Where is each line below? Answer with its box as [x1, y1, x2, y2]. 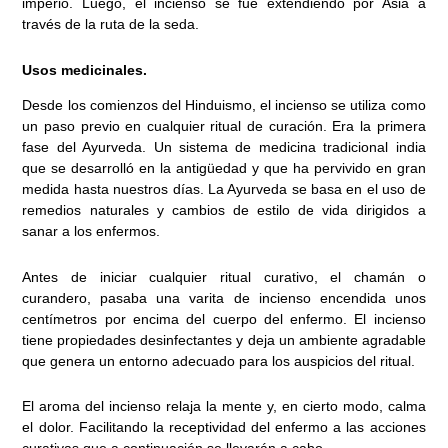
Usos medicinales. [22, 61, 148, 78]
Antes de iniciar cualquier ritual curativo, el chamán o [22, 268, 426, 285]
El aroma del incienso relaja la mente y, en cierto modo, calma [22, 398, 426, 415]
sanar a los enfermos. [22, 223, 161, 240]
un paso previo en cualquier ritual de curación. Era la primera [22, 118, 426, 135]
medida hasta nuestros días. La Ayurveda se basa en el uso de [22, 181, 426, 198]
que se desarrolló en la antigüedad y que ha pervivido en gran [22, 160, 426, 177]
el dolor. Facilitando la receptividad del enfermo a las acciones [22, 419, 426, 436]
